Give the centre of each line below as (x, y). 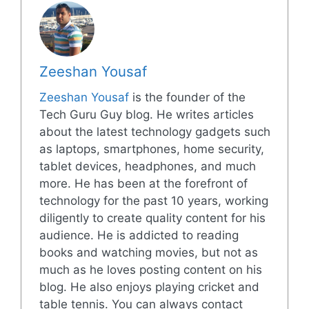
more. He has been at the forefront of (143, 184)
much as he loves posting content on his (150, 270)
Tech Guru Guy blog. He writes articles (146, 115)
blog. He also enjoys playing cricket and (149, 287)
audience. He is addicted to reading (139, 236)
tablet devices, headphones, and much (147, 167)
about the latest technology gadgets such (154, 132)
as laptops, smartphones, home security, (151, 149)
